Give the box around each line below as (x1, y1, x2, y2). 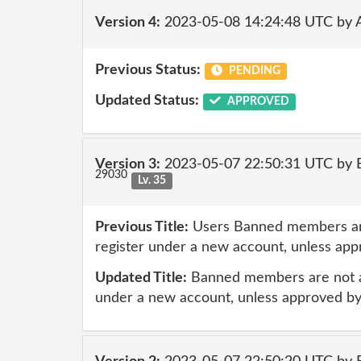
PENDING (226, 65, 280, 77)
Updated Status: (95, 93, 199, 108)
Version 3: (95, 156, 160, 172)
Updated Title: (95, 270, 187, 285)
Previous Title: (95, 220, 189, 234)
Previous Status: (95, 63, 201, 77)
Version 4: (95, 15, 160, 30)
